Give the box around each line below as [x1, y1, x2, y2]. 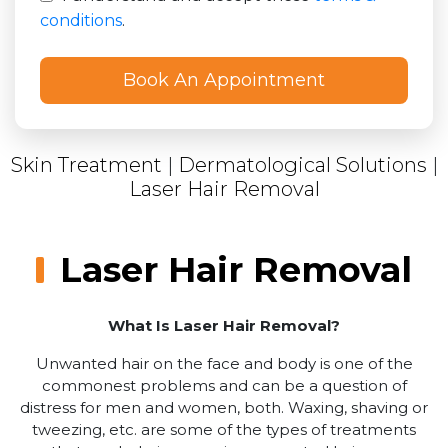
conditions [40, 10, 122, 30]
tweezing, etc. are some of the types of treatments [32, 419, 416, 439]
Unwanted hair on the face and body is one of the [35, 353, 413, 373]
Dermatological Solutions [177, 152, 427, 177]
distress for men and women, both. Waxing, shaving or [20, 397, 428, 417]
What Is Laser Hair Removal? [108, 315, 340, 335]
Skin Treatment [10, 152, 162, 177]
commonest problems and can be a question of [41, 375, 407, 395]
